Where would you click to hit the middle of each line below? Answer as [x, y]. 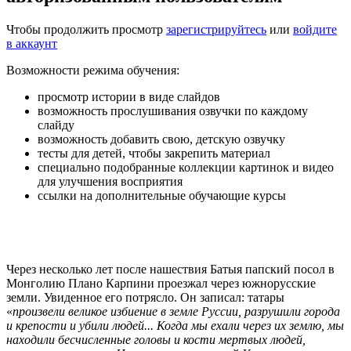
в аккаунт [32, 43]
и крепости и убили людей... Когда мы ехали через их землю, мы [175, 325]
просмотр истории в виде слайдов [129, 96]
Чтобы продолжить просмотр [86, 29]
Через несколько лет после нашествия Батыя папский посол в [170, 269]
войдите [315, 29]
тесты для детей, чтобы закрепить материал [154, 153]
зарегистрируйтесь [216, 29]
